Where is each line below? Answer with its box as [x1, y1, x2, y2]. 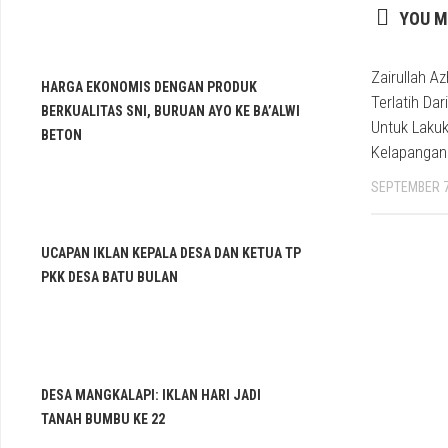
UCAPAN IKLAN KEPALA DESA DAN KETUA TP [41, 245, 301, 261]
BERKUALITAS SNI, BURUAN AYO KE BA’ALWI [41, 103, 300, 119]
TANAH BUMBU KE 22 [41, 411, 165, 427]
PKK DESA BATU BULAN [41, 269, 178, 285]
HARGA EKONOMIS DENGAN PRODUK [41, 79, 257, 95]
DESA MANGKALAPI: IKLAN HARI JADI [41, 387, 261, 403]
